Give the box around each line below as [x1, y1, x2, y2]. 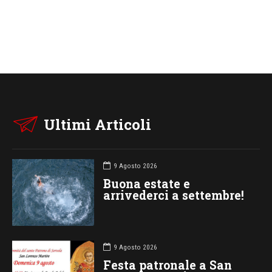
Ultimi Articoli [44, 115, 151, 135]
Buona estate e [103, 175, 190, 191]
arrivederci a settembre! [103, 187, 244, 203]
